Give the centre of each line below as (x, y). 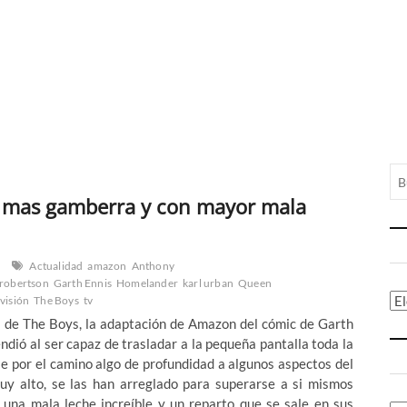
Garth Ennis (83, 283)
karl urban (208, 283)
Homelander (148, 283)
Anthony (153, 266)
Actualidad (56, 266)
